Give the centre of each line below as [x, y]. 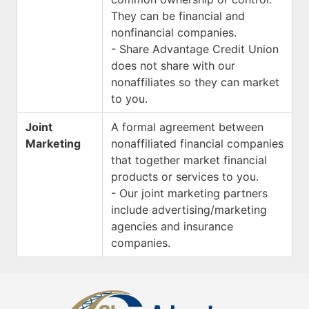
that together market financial [189, 160]
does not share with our [173, 66]
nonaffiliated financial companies [197, 143]
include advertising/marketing [189, 210]
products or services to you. [185, 177]
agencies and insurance [172, 226]
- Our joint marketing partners [189, 193]
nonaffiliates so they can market [195, 82]
